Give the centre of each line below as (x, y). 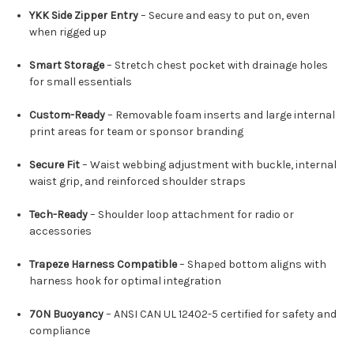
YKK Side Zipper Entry (84, 16)
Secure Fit (55, 165)
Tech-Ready (59, 215)
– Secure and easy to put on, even (224, 16)
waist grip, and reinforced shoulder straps (138, 182)
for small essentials (81, 82)
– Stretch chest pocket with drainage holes (217, 66)
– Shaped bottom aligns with (252, 265)
